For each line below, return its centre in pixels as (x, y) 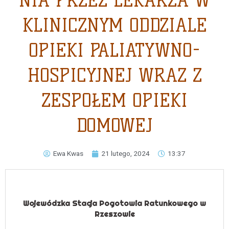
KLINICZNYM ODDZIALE (114, 26)
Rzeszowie (114, 214)
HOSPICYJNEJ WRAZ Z (114, 76)
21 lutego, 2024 (125, 154)
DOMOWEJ (114, 126)
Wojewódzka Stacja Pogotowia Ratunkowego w (114, 203)
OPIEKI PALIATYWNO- (114, 51)
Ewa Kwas (68, 154)
